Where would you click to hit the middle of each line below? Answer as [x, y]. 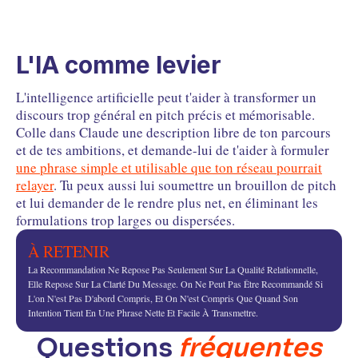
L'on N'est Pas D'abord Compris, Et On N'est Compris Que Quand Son [163, 298]
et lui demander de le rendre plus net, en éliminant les [167, 203]
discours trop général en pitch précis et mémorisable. [165, 115]
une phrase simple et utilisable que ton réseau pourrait [169, 168]
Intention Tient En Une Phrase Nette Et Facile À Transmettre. [143, 313]
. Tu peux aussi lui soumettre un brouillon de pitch [195, 185]
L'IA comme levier [119, 65]
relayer [35, 185]
